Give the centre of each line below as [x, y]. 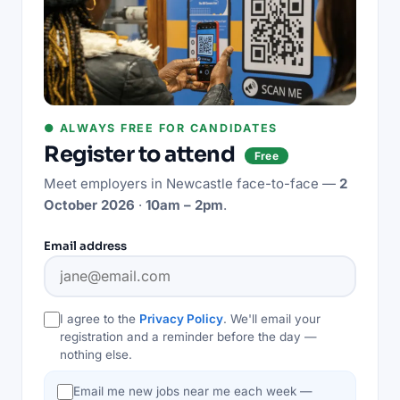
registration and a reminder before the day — [188, 336]
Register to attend [142, 154]
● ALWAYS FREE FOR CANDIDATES [161, 128]
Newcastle [200, 183]
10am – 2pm [184, 204]
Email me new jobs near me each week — [193, 391]
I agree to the [100, 318]
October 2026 [89, 204]
